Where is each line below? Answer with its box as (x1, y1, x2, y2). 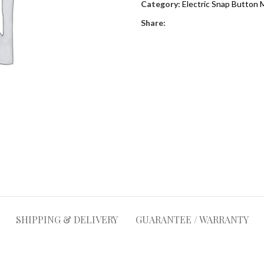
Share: (141, 17, 166, 28)
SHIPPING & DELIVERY (15, 213, 118, 226)
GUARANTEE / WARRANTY (135, 213, 249, 226)
